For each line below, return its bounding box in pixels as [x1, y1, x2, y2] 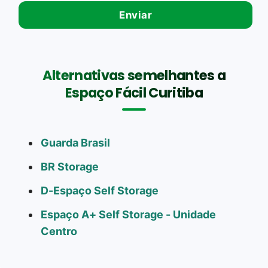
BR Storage [41, 160, 99, 173]
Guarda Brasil [41, 136, 110, 149]
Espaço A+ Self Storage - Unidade [41, 208, 216, 221]
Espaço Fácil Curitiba [65, 83, 203, 102]
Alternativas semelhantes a [42, 65, 226, 85]
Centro [41, 224, 77, 237]
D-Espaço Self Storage [41, 184, 159, 197]
